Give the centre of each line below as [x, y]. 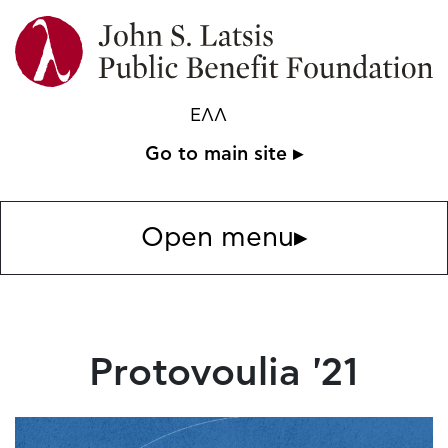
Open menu [217, 238]
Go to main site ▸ [224, 155]
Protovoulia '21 [224, 374]
